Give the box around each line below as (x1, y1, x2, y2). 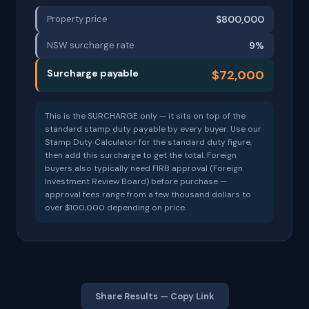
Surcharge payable (47, 67, 139, 79)
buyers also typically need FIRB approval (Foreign (45, 163, 243, 174)
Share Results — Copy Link (94, 290, 215, 302)
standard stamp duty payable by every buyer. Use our (45, 123, 261, 134)
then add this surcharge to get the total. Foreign (45, 150, 237, 161)
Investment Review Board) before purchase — (45, 176, 227, 187)
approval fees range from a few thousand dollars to (45, 189, 251, 200)
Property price (47, 13, 108, 25)
